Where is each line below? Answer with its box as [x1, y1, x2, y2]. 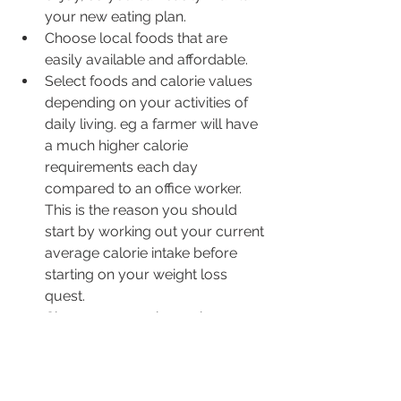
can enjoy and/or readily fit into [45, 329, 255, 347]
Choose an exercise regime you [45, 308, 257, 326]
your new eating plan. [45, 7, 197, 25]
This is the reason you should [45, 200, 241, 218]
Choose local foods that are [45, 29, 231, 47]
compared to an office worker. [45, 179, 245, 197]
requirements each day [45, 158, 201, 175]
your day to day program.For [45, 351, 244, 369]
